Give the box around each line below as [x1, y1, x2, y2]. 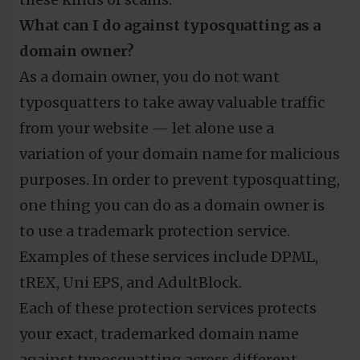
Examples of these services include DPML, [19, 247, 318, 266]
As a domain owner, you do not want [19, 67, 280, 86]
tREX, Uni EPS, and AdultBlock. [19, 272, 242, 292]
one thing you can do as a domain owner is [19, 195, 325, 215]
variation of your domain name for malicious [19, 144, 340, 163]
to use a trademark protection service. [19, 221, 290, 240]
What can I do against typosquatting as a [19, 15, 321, 35]
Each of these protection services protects [19, 298, 317, 317]
